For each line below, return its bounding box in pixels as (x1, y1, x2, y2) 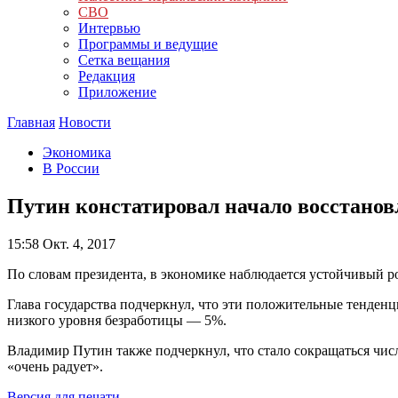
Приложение (78, 84, 156, 99)
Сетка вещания (78, 52, 170, 68)
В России (43, 161, 99, 176)
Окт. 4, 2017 (39, 235, 115, 251)
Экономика (43, 145, 111, 160)
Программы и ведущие (78, 36, 218, 52)
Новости (59, 115, 111, 130)
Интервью (78, 20, 140, 36)
